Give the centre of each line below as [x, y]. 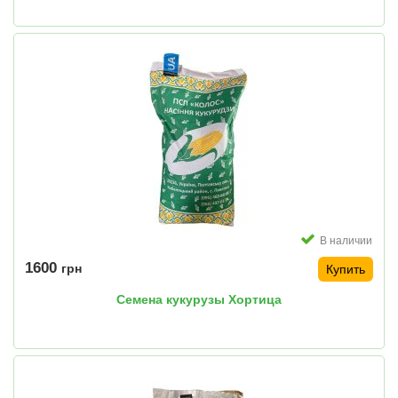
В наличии [346, 241]
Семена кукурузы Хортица [199, 300]
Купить [346, 270]
